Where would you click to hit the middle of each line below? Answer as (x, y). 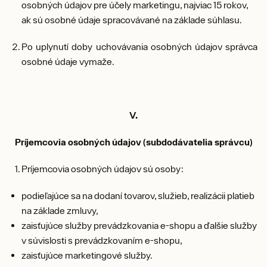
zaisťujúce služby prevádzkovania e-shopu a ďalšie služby (139, 225)
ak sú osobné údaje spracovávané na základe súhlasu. (132, 20)
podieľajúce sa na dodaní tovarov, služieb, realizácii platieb (138, 195)
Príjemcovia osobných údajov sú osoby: (103, 169)
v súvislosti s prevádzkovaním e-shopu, (102, 240)
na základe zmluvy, (60, 210)
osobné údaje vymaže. (68, 61)
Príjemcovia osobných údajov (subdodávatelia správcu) (133, 142)
